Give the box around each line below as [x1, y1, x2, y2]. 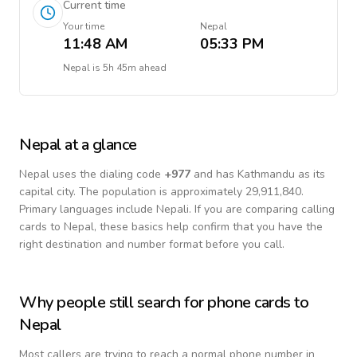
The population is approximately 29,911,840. [79, 184, 304, 199]
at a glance [61, 134, 137, 155]
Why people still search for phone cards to [19, 292, 308, 313]
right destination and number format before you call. [19, 237, 284, 252]
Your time [63, 20, 104, 33]
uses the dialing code [49, 167, 164, 182]
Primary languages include [19, 202, 156, 217]
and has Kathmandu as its [190, 167, 325, 182]
